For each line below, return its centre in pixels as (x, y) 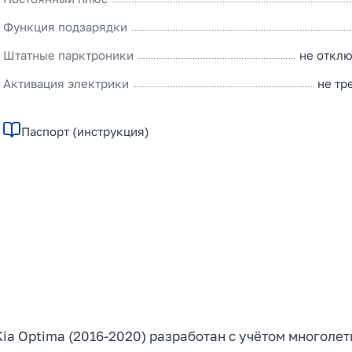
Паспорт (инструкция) (86, 131)
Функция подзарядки (66, 27)
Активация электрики (66, 83)
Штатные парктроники (69, 55)
